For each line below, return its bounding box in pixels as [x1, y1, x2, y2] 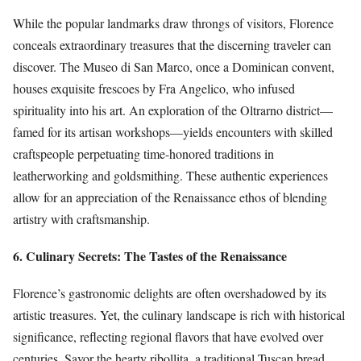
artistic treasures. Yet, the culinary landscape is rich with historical [13, 306, 345, 324]
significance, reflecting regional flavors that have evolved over [13, 328, 323, 346]
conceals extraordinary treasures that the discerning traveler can [13, 35, 331, 53]
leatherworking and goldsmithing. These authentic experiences [13, 166, 328, 184]
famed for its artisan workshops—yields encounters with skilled [13, 122, 333, 140]
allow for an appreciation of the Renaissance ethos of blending [13, 188, 327, 205]
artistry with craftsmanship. [13, 210, 150, 227]
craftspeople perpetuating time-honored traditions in [13, 144, 274, 162]
